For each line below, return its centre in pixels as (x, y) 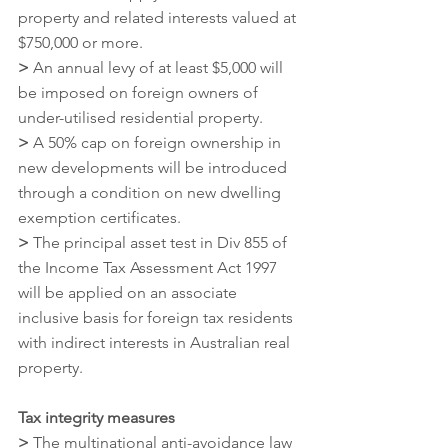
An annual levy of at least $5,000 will (158, 67)
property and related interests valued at (159, 17)
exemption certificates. (99, 217)
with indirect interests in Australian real (156, 342)
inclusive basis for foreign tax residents (157, 317)
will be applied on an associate (129, 292)
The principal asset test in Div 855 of (160, 242)
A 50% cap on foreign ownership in (157, 142)
